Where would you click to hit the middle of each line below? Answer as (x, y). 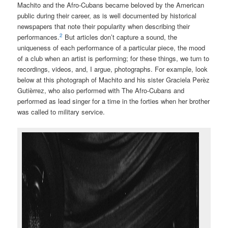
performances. (39, 37)
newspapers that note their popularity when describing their (104, 26)
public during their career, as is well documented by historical (107, 16)
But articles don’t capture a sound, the (120, 37)
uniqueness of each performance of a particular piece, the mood (111, 48)
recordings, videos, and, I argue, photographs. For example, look (113, 69)
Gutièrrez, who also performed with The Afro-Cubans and (101, 91)
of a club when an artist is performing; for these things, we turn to (113, 59)
